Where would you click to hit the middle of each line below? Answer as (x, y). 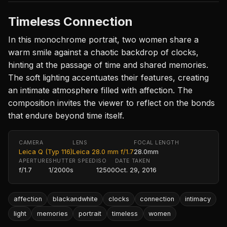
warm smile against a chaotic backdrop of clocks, (103, 52)
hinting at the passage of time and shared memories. (108, 65)
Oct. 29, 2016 (136, 170)
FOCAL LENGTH (157, 142)
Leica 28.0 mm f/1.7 (103, 152)
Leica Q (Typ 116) (46, 152)
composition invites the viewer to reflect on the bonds (111, 103)
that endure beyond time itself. (66, 115)
